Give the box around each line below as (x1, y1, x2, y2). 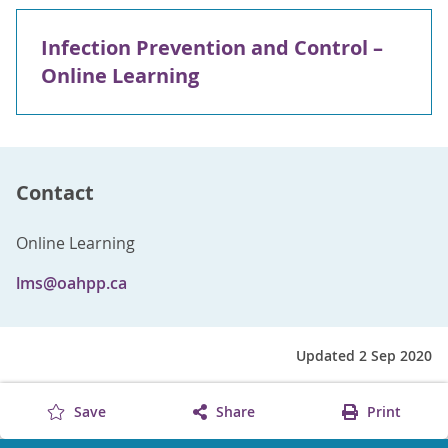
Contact (16, 178, 94, 206)
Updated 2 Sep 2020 (296, 345, 432, 365)
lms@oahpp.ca (16, 271, 127, 294)
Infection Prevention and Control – (41, 33, 383, 61)
